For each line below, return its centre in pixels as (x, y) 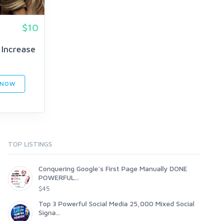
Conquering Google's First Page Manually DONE (113, 169)
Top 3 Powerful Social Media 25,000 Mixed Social (116, 204)
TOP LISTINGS (30, 144)
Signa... (49, 213)
